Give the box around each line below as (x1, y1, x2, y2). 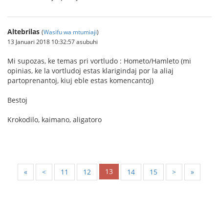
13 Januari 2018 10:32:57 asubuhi (7, 38, 98, 45)
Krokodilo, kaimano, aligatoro (7, 115, 102, 124)
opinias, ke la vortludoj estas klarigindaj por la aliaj (7, 66, 174, 75)
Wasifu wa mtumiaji (44, 28, 97, 36)
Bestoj (7, 95, 27, 105)
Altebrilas (7, 27, 40, 36)
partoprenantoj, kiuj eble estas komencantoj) (7, 76, 153, 85)
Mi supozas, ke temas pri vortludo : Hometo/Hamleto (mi (7, 56, 191, 66)
